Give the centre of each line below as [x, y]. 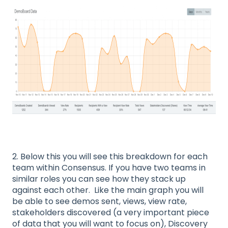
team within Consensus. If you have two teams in [109, 168]
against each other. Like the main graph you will [108, 190]
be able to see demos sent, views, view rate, [99, 201]
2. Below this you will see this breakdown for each [110, 156]
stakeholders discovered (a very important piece [111, 212]
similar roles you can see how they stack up [99, 179]
